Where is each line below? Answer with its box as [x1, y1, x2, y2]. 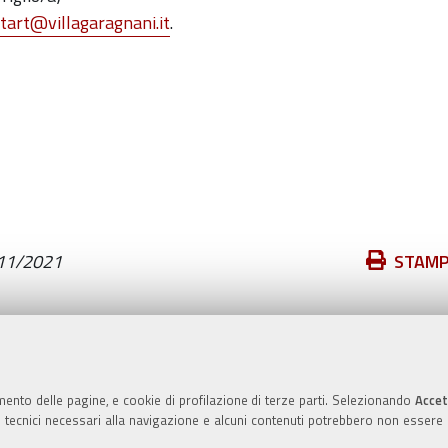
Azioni [345, 246, 393, 274]
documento [345, 300, 430, 328]
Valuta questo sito [192, 341, 328, 369]
